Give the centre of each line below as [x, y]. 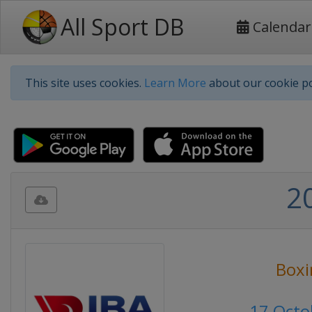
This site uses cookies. [85, 83]
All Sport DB [122, 27]
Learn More [175, 83]
